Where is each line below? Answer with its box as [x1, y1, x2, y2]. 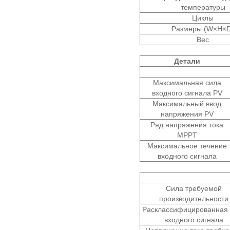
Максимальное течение [147, 141, 227, 150]
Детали [174, 56, 200, 65]
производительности [159, 194, 228, 203]
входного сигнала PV [151, 88, 222, 97]
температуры [180, 3, 225, 11]
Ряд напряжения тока [150, 120, 223, 129]
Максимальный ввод [152, 99, 221, 108]
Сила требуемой [166, 184, 222, 193]
